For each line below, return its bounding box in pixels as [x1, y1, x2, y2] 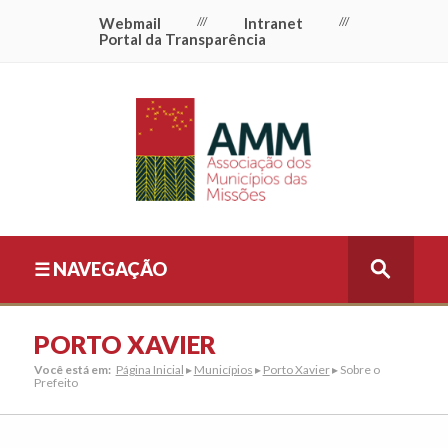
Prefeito [33, 374, 78, 390]
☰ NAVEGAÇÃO [33, 258, 167, 281]
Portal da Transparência [99, 30, 266, 48]
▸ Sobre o [329, 361, 380, 377]
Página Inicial [115, 361, 184, 377]
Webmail [99, 14, 161, 32]
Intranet [243, 14, 303, 32]
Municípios [193, 361, 253, 377]
